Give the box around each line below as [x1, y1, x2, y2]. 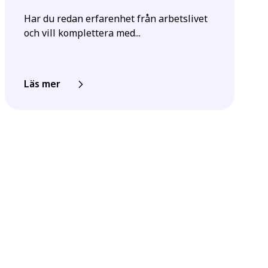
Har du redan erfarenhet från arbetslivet [24, 11, 208, 25]
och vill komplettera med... [24, 26, 141, 39]
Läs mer [24, 77, 60, 90]
